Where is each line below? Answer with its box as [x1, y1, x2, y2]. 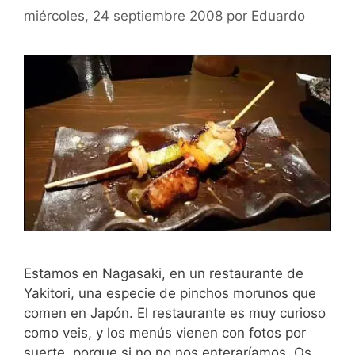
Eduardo [251, 7, 305, 24]
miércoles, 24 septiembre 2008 [24, 7, 223, 24]
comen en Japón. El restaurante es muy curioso [24, 304, 326, 321]
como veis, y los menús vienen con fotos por [24, 324, 306, 341]
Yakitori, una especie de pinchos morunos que [24, 284, 316, 301]
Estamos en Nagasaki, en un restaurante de [24, 265, 303, 281]
